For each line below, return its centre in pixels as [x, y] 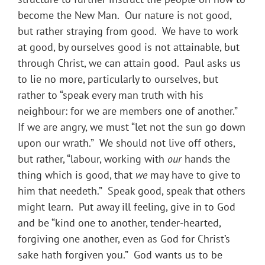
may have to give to [194, 175]
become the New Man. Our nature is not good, [125, 15]
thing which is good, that [77, 175]
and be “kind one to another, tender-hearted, [119, 223]
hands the [206, 159]
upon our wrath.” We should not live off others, [126, 143]
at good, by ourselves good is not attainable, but [129, 47]
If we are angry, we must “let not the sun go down [132, 127]
